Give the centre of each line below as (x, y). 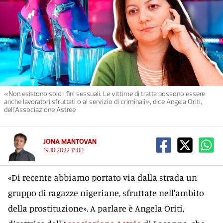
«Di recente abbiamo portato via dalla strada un (103, 177)
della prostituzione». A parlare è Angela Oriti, (96, 208)
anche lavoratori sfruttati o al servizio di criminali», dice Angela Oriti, (103, 102)
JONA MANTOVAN (70, 142)
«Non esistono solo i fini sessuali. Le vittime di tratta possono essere (105, 94)
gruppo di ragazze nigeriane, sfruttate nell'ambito (106, 193)
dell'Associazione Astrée (40, 110)
